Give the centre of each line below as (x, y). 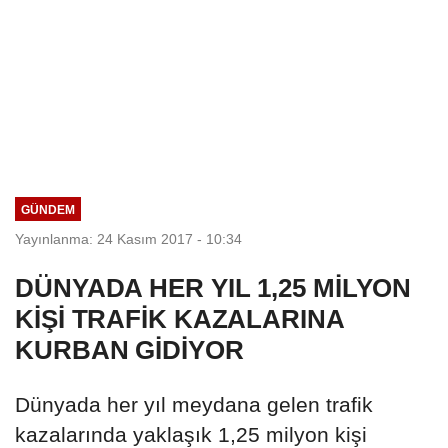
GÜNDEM (47, 209)
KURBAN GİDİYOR (129, 349)
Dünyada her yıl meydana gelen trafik (194, 404)
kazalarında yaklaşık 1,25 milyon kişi (191, 434)
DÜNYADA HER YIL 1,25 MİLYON (213, 287)
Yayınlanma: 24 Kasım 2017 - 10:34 (128, 238)
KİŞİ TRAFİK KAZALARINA (179, 318)
